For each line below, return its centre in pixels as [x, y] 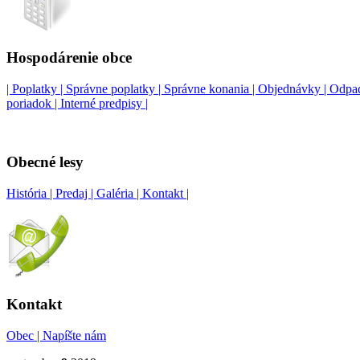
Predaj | [76, 193]
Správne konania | [211, 89]
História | [31, 193]
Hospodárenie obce [69, 58]
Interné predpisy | [104, 104]
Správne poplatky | [115, 89]
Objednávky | [294, 89]
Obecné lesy [45, 162]
